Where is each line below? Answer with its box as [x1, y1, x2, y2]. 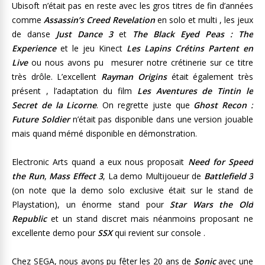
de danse [12, 28, 50, 40]
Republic [12, 213, 47, 224]
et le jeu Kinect [56, 43, 127, 54]
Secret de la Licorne [12, 99, 97, 111]
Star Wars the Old [170, 199, 253, 210]
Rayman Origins [101, 71, 167, 82]
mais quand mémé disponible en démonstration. [12, 128, 197, 139]
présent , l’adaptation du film [12, 85, 137, 96]
